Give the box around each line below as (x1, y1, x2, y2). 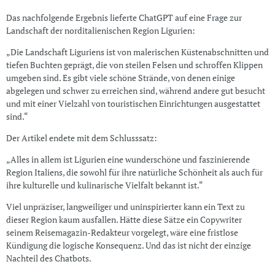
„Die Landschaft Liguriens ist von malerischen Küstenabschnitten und (6, 46, 269, 58)
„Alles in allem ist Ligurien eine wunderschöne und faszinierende (6, 153, 250, 166)
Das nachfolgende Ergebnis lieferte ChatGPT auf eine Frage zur (6, 12, 242, 24)
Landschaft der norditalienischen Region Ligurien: (6, 25, 195, 37)
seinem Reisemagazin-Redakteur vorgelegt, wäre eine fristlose (6, 227, 238, 239)
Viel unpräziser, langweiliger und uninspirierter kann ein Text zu (6, 201, 245, 213)
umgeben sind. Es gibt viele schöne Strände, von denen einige (6, 72, 235, 84)
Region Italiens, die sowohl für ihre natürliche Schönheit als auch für (6, 166, 263, 179)
